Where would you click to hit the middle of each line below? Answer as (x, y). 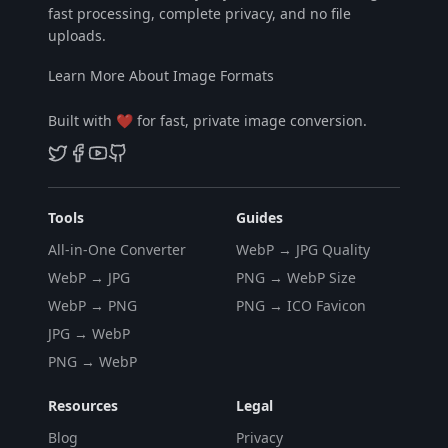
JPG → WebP (89, 333)
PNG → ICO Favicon (301, 305)
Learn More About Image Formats (161, 75)
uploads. (77, 35)
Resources (83, 405)
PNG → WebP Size (296, 277)
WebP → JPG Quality (303, 249)
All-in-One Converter (117, 249)
